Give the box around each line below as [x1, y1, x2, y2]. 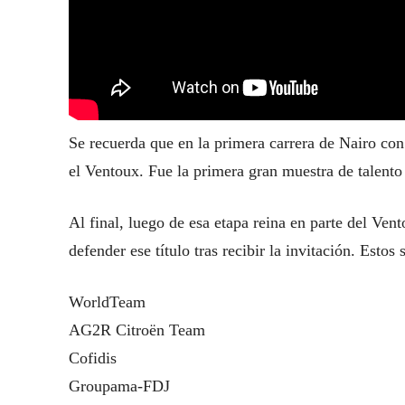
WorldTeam [69, 292, 146, 311]
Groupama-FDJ [69, 376, 170, 395]
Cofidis [69, 348, 117, 367]
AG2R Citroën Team [69, 320, 205, 339]
